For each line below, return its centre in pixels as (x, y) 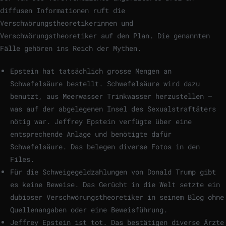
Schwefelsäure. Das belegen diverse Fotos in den (105, 147)
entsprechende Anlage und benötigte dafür (91, 134)
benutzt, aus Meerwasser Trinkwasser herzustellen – (111, 96)
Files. (22, 159)
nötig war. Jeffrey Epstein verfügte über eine (101, 122)
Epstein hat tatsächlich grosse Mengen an (91, 71)
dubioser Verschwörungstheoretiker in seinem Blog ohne (117, 197)
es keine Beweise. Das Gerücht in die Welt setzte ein (115, 185)
